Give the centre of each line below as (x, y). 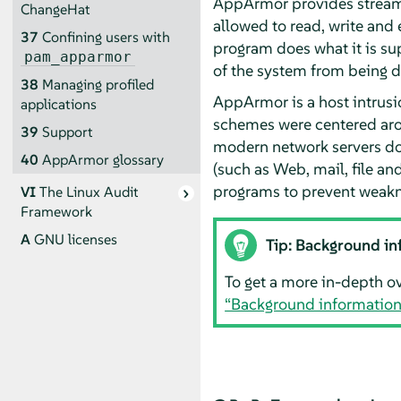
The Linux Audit (89, 192)
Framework (56, 212)
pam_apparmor (77, 56)
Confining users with (106, 37)
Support (67, 132)
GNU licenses (75, 240)
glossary (136, 159)
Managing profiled (98, 84)
